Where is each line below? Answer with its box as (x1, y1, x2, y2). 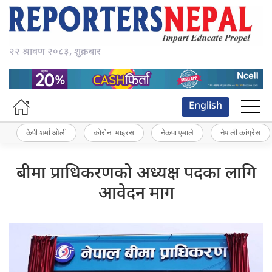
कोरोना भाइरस (93, 127, 134, 138)
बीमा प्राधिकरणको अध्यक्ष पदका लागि (16, 163, 256, 185)
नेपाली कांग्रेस (220, 127, 260, 138)
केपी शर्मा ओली (26, 127, 67, 138)
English (189, 100, 222, 113)
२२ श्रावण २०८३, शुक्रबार (9, 46, 101, 59)
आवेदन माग (98, 183, 174, 205)
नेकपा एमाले (161, 127, 194, 138)
